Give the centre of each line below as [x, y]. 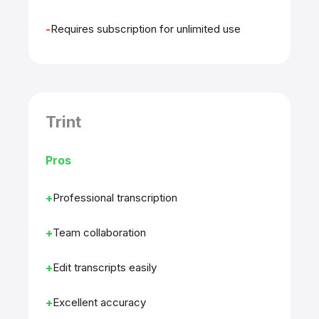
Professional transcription [115, 198]
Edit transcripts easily [105, 267]
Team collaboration [99, 232]
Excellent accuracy [99, 302]
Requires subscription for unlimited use [146, 29]
